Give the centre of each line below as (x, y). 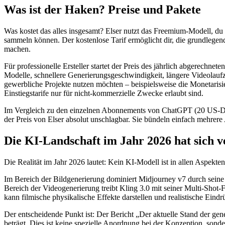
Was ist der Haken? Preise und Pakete (102, 10)
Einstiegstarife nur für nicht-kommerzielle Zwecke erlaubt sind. (104, 93)
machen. (17, 49)
